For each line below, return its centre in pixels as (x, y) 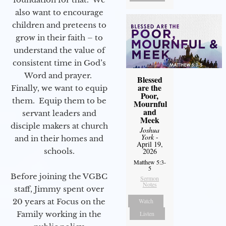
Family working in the (59, 214)
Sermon (150, 178)
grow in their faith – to (59, 38)
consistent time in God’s (59, 63)
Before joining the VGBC (59, 177)
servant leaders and (59, 114)
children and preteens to (59, 25)
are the (150, 87)
